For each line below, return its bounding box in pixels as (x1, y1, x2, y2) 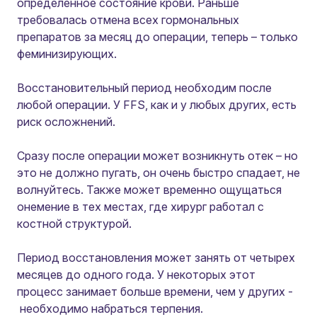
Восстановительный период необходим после (17, 81, 272, 95)
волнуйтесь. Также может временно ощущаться (17, 183, 282, 197)
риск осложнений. (17, 115, 115, 129)
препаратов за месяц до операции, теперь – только (17, 30, 298, 44)
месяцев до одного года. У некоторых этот (17, 267, 255, 282)
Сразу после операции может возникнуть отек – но (17, 149, 298, 163)
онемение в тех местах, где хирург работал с (17, 200, 264, 214)
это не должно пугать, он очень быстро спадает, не (17, 166, 300, 180)
